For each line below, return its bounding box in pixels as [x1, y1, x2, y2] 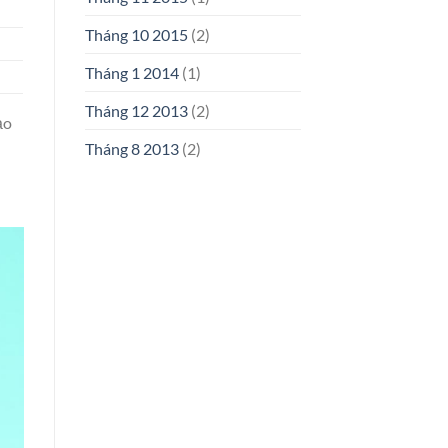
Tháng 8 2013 [84, 139, 179, 159]
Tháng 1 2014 [84, 63, 179, 83]
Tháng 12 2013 [84, 101, 188, 121]
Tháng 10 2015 [84, 25, 188, 45]
